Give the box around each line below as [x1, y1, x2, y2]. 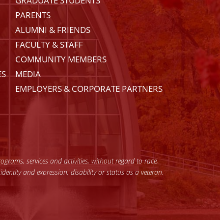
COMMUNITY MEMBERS [15, 54, 107, 65]
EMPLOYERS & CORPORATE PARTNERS [15, 83, 163, 95]
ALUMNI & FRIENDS [15, 24, 91, 36]
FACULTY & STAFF [15, 39, 83, 51]
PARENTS [15, 9, 51, 21]
